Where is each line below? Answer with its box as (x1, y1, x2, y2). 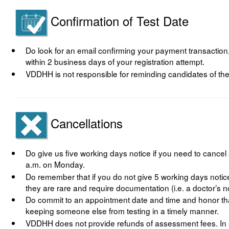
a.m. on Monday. (26, 158, 85, 170)
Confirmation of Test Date (51, 11, 189, 30)
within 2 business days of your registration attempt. (26, 56, 205, 67)
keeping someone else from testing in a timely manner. (26, 205, 219, 217)
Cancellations (51, 114, 123, 132)
